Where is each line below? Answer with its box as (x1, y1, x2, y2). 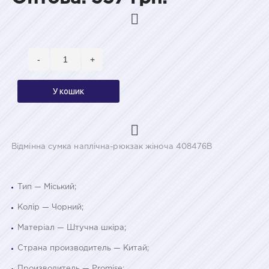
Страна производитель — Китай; (17, 244, 149, 252)
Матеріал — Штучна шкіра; (17, 224, 126, 231)
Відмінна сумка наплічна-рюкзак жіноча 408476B (11, 143, 213, 150)
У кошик (53, 86, 84, 96)
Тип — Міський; (17, 183, 76, 190)
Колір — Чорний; (17, 204, 83, 211)
